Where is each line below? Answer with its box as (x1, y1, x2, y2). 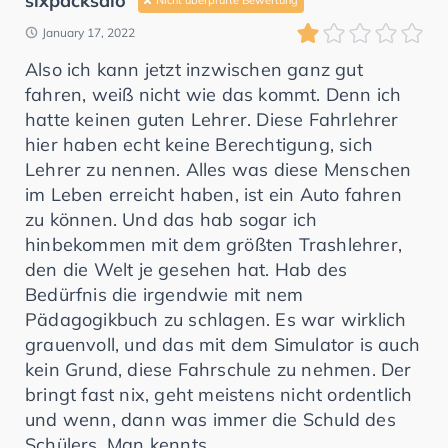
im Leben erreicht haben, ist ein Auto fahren (25, 182, 402, 206)
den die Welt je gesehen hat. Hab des (25, 257, 348, 281)
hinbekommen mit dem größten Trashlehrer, (25, 232, 403, 256)
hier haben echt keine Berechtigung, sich (25, 132, 374, 156)
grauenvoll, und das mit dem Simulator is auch (25, 332, 421, 356)
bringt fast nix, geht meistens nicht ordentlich (25, 382, 413, 406)
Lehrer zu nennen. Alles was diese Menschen (25, 157, 412, 181)
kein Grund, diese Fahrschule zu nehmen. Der (25, 357, 412, 381)
